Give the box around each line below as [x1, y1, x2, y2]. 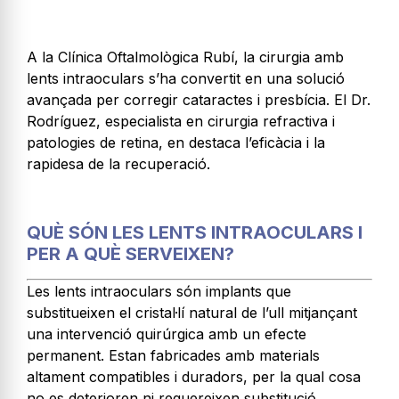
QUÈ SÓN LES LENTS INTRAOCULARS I [27, 221, 362, 243]
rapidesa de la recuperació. [27, 154, 210, 173]
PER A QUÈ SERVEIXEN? [27, 242, 234, 265]
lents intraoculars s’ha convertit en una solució [27, 69, 345, 87]
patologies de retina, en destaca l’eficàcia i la [27, 133, 325, 151]
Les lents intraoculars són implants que [27, 281, 291, 300]
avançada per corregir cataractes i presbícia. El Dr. [27, 90, 370, 109]
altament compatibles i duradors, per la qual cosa [27, 367, 361, 386]
